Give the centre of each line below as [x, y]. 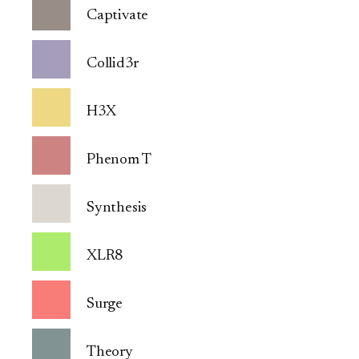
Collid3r [113, 64]
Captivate [118, 16]
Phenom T [119, 160]
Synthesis [117, 208]
